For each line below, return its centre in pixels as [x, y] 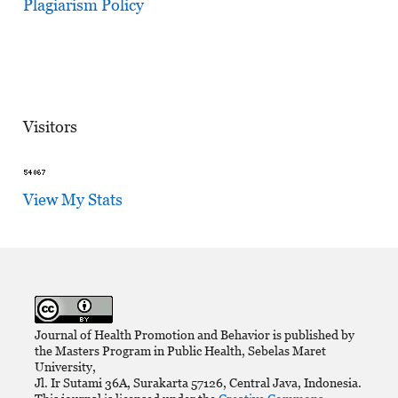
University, [65, 367]
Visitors [50, 126]
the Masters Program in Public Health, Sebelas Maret [180, 351]
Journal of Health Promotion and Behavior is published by [194, 335]
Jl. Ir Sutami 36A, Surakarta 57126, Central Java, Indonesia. [198, 383]
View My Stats [72, 199]
